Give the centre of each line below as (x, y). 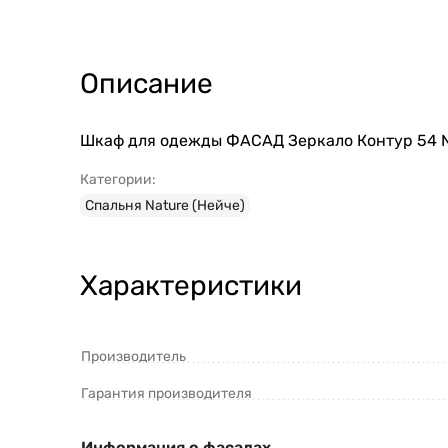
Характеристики (191, 286)
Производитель (133, 357)
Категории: (118, 180)
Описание (146, 84)
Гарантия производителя (166, 394)
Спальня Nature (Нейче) (165, 206)
